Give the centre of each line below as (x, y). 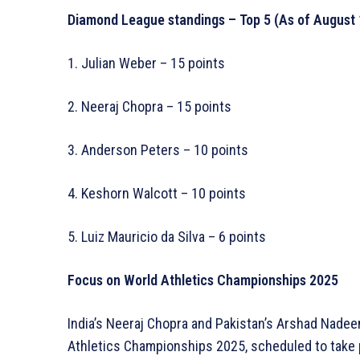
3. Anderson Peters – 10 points (158, 150)
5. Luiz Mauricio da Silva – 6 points (167, 237)
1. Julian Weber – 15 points (146, 63)
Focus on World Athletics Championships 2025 (203, 280)
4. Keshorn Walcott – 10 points (157, 194)
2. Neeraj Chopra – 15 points (149, 107)
